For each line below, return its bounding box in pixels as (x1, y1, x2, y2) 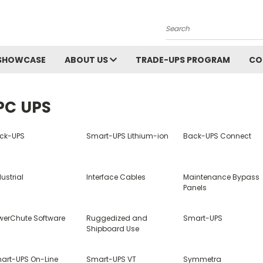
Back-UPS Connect (183, 131, 252, 141)
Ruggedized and (86, 213, 147, 223)
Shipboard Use (86, 224, 139, 234)
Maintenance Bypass (183, 172, 260, 182)
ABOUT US (65, 54, 110, 66)
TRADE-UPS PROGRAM (136, 54, 230, 66)
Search (165, 27, 194, 39)
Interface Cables (86, 172, 146, 182)
